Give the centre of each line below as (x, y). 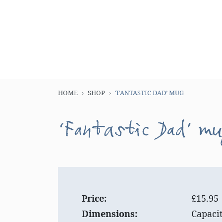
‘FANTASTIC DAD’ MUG (149, 93)
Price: (94, 198)
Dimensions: (110, 214)
